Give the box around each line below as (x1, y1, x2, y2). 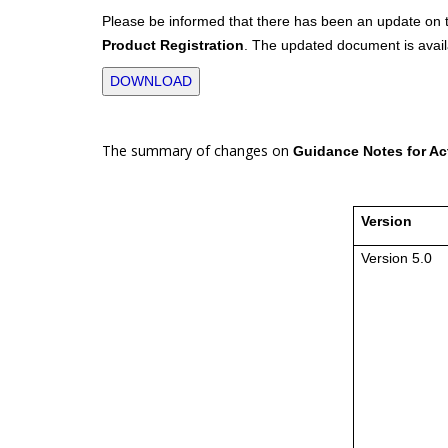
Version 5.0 (360, 249, 432, 266)
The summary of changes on (102, 140, 293, 160)
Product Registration (102, 36, 244, 53)
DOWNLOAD (110, 72, 192, 89)
